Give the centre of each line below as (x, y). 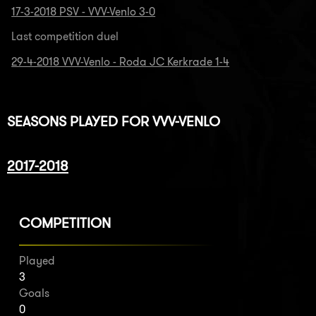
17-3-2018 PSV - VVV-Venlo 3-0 (84, 12)
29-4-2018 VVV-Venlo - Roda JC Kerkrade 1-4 (121, 61)
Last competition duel (65, 37)
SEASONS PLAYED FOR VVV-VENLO (114, 121)
